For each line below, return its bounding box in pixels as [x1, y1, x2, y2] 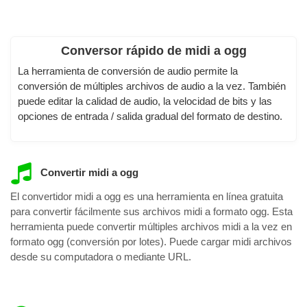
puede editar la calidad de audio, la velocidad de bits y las [18, 95, 272, 107]
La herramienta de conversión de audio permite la [18, 64, 238, 77]
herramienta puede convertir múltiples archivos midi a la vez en [10, 221, 292, 233]
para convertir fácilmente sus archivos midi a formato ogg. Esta [10, 206, 293, 218]
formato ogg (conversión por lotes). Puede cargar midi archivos [10, 236, 292, 248]
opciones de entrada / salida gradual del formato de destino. [18, 110, 282, 122]
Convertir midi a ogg [37, 166, 138, 178]
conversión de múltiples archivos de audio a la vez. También [18, 79, 286, 92]
